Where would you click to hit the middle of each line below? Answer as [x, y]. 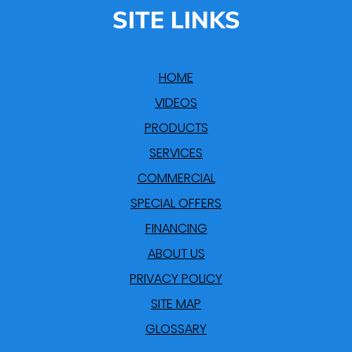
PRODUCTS [176, 128]
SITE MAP [176, 304]
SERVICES [176, 153]
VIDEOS [176, 103]
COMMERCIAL [176, 178]
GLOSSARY [176, 329]
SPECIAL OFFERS [176, 203]
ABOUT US [176, 253]
